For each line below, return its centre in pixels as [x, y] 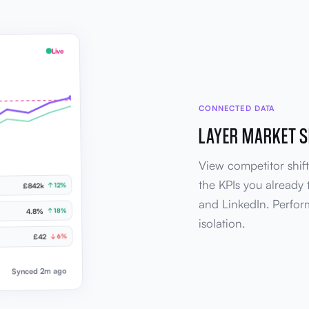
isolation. [222, 223]
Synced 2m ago [39, 271]
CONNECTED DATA [237, 108]
